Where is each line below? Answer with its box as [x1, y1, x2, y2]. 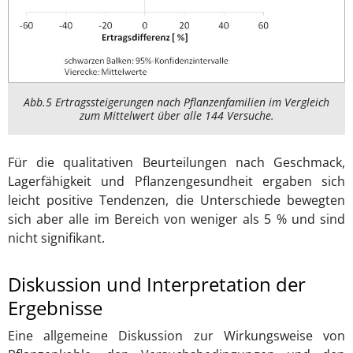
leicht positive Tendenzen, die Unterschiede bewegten [8, 191, 345, 210]
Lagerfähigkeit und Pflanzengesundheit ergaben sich [8, 173, 345, 191]
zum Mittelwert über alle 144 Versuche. [79, 108, 274, 124]
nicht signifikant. [8, 229, 105, 247]
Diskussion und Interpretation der [8, 271, 306, 298]
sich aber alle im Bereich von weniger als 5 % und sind [8, 210, 345, 229]
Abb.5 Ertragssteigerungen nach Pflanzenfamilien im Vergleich [24, 95, 329, 110]
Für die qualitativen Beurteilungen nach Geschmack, [8, 154, 345, 172]
